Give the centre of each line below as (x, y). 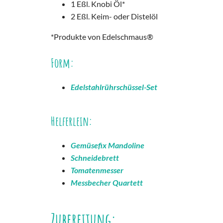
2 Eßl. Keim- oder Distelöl (114, 16)
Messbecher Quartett (107, 183)
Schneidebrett (95, 158)
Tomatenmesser (97, 170)
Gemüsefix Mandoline (108, 145)
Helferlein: (72, 121)
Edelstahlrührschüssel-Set (114, 87)
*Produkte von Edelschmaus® (102, 37)
